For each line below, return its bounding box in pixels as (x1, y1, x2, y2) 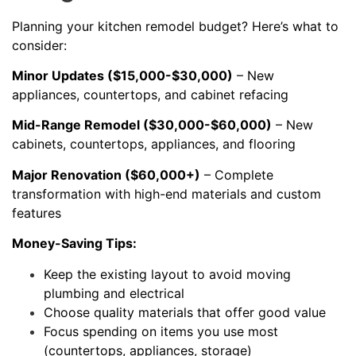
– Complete (200, 166, 273, 183)
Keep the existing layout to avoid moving (44, 265, 291, 282)
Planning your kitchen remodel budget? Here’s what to (12, 17, 339, 34)
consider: (12, 37, 67, 53)
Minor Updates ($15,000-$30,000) (12, 67, 233, 83)
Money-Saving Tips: (12, 235, 137, 252)
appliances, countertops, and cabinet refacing (12, 86, 288, 103)
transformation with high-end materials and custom (12, 185, 321, 202)
